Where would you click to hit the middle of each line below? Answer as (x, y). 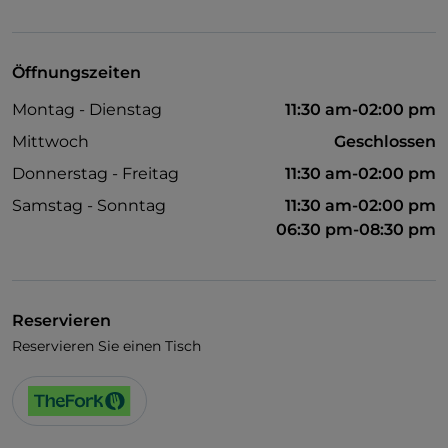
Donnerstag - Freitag (95, 174)
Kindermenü (82, 24)
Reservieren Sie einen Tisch (106, 346)
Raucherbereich (94, 59)
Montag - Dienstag (87, 110)
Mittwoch (50, 142)
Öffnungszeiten (76, 73)
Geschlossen (385, 142)
